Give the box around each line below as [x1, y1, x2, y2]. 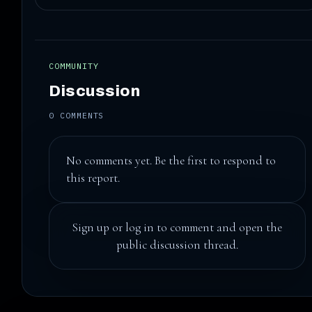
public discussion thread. [116, 237, 239, 253]
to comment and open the [154, 220, 283, 235]
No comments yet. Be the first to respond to [66, 153, 276, 169]
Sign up [72, 220, 110, 235]
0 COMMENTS [49, 110, 104, 121]
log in [125, 220, 155, 235]
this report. [66, 171, 120, 186]
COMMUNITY [49, 60, 99, 71]
